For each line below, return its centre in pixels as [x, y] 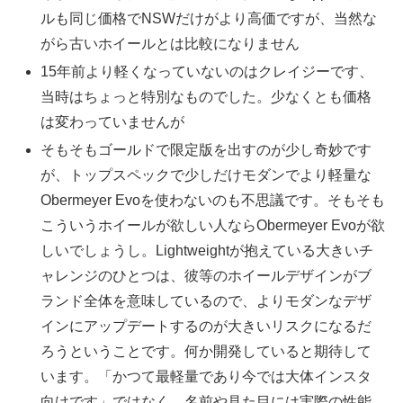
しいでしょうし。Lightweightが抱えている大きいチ [207, 251]
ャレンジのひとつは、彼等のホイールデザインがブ [206, 276]
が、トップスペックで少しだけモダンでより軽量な [206, 175]
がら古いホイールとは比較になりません [170, 44]
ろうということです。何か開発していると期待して [206, 352]
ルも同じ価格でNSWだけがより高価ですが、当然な [209, 19]
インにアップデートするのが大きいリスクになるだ [206, 327]
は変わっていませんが [113, 122]
